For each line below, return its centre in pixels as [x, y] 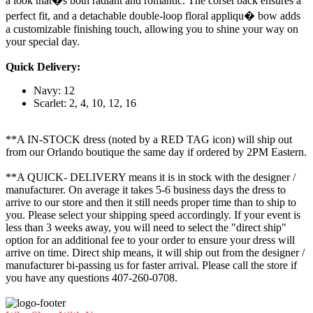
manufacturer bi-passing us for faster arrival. [104, 265]
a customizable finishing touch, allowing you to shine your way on [152, 29]
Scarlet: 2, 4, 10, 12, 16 [85, 103]
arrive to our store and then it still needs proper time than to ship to [151, 203]
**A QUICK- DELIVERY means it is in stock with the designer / [151, 177]
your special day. [43, 42]
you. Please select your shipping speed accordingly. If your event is [153, 215]
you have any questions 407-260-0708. [92, 278]
